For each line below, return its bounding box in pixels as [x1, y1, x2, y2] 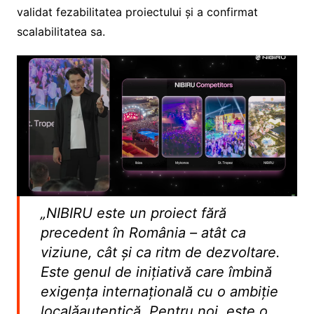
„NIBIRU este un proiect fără [40, 204, 226, 221]
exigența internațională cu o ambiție [40, 282, 278, 300]
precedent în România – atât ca [40, 224, 246, 241]
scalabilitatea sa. [16, 24, 105, 39]
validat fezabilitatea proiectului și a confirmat [16, 4, 258, 19]
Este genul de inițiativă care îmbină [40, 263, 272, 280]
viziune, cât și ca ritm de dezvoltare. [40, 243, 280, 261]
